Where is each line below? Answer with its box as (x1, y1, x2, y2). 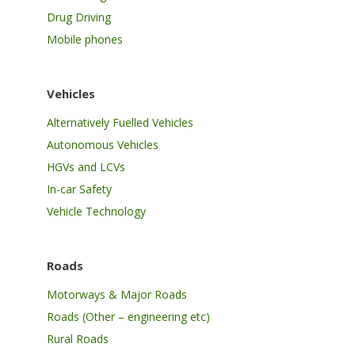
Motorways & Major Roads (47, 287, 188, 302)
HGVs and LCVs (47, 159, 126, 174)
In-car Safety (47, 181, 113, 197)
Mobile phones (47, 32, 124, 47)
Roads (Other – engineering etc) (47, 309, 211, 324)
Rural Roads (47, 331, 109, 346)
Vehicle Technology (47, 204, 147, 219)
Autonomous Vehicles (47, 137, 159, 152)
